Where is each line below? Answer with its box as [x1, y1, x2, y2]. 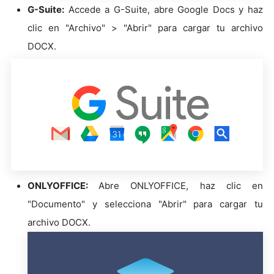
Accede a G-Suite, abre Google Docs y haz [64, 4, 263, 16]
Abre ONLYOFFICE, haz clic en [98, 179, 264, 191]
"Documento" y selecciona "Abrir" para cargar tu [28, 198, 263, 210]
